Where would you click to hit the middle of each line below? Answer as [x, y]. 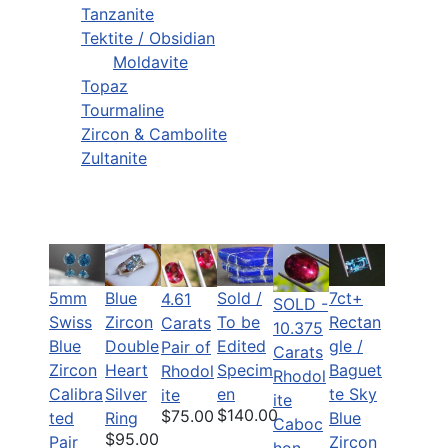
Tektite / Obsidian [148, 38]
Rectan [355, 322]
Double [132, 346]
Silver [126, 394]
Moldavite [150, 62]
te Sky [353, 394]
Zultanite [114, 158]
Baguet [355, 370]
